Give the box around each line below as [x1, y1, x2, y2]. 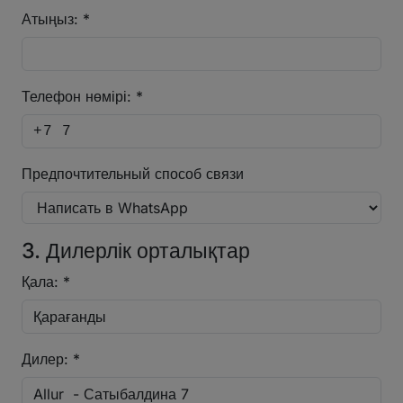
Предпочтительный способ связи [22, 164, 244, 183]
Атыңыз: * [22, 9, 90, 28]
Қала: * [22, 272, 70, 291]
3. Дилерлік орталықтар [22, 237, 250, 264]
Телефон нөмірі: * [22, 86, 143, 105]
